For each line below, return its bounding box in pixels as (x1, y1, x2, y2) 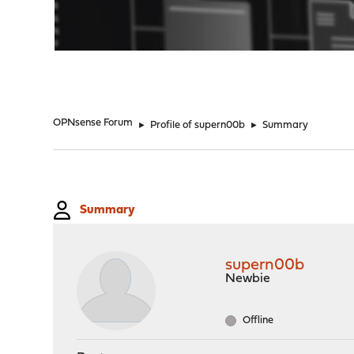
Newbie (225, 273, 271, 285)
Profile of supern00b (150, 120, 246, 130)
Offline (240, 315, 274, 326)
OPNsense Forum (53, 118, 134, 128)
